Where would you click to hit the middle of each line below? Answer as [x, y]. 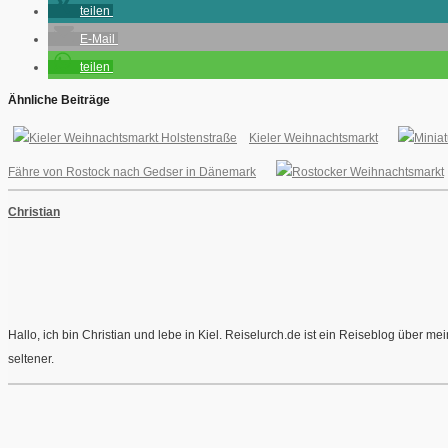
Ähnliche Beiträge [59, 99]
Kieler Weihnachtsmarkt [313, 137]
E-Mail [97, 38]
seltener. [31, 358]
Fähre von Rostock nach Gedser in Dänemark [132, 171]
